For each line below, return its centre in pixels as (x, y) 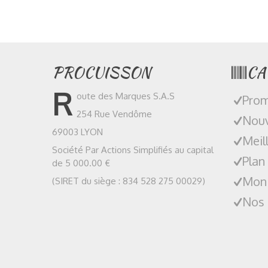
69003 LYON (77, 132)
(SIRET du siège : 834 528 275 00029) (129, 181)
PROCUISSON (101, 73)
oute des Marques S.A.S (126, 96)
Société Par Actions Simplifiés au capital (133, 150)
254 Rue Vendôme (114, 114)
